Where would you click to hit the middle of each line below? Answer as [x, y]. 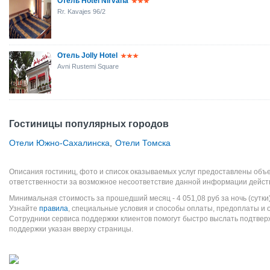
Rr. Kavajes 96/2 [81, 11]
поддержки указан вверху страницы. [71, 229]
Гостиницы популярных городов [89, 124]
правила [54, 209]
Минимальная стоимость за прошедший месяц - [93, 198]
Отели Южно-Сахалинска [59, 143]
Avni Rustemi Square [88, 66]
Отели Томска [143, 143]
